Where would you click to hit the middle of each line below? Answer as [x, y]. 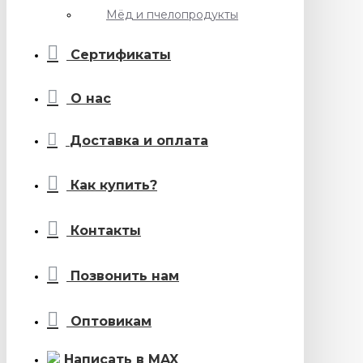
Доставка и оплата [139, 141]
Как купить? [114, 185]
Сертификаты [121, 55]
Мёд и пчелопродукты [172, 15]
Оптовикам [111, 321]
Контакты [106, 231]
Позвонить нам [125, 276]
